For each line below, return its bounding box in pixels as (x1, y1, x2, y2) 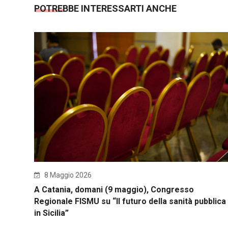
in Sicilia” (34, 208, 69, 218)
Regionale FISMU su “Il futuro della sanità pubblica (34, 196, 226, 207)
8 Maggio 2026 (43, 171, 92, 180)
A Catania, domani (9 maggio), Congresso (34, 185, 194, 195)
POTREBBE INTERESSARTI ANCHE (34, 3, 177, 14)
